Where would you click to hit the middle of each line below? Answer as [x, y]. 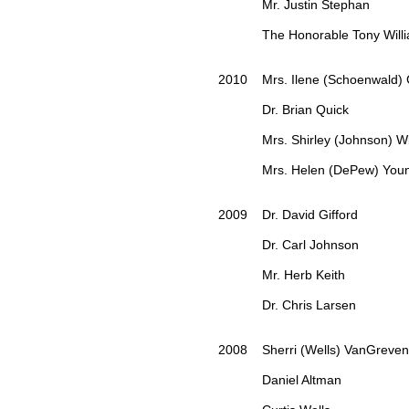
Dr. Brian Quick [283, 110]
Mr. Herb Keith [282, 275]
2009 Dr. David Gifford [288, 215]
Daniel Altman [282, 380]
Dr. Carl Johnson [288, 245]
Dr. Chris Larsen [287, 305]
